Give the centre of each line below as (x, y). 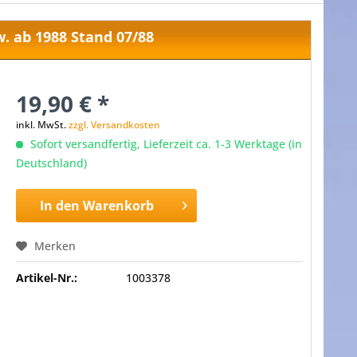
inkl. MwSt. (42, 125)
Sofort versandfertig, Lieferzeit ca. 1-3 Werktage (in (164, 144)
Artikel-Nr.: (46, 278)
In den (59, 206)
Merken (55, 246)
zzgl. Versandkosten (114, 125)
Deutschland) (51, 163)
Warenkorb (118, 206)
